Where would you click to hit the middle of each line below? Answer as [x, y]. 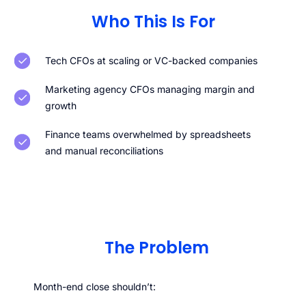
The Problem [156, 247]
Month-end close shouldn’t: [95, 286]
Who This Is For [153, 21]
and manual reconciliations [105, 150]
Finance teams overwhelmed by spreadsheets [148, 134]
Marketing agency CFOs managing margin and [150, 89]
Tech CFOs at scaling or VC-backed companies [152, 61]
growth [61, 106]
